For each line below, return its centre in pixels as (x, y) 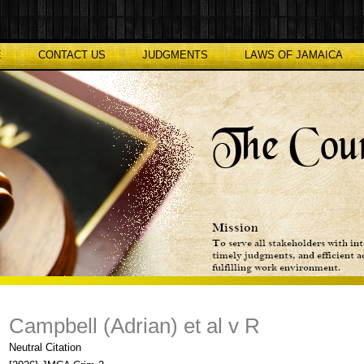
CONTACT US (72, 55)
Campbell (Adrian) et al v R (134, 326)
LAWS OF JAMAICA (294, 55)
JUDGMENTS (175, 55)
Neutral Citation (45, 347)
